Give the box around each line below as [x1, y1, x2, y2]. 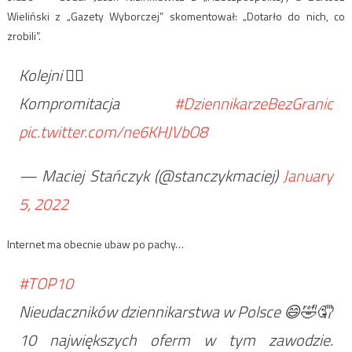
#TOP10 [18, 270, 73, 295]
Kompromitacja [18, 90, 175, 115]
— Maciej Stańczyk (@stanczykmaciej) [18, 163, 284, 188]
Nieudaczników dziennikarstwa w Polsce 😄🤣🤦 [18, 299, 332, 324]
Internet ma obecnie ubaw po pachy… [6, 235, 184, 252]
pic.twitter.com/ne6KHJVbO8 [18, 119, 207, 144]
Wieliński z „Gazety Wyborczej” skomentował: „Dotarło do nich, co [6, 7, 346, 24]
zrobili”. [6, 27, 41, 44]
